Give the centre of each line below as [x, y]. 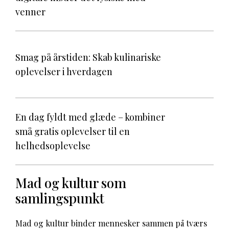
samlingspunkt [60, 198]
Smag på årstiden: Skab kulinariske [88, 57]
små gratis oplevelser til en [73, 131]
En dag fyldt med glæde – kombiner [90, 117]
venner [30, 12]
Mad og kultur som [71, 183]
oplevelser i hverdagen [64, 72]
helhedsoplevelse [53, 146]
